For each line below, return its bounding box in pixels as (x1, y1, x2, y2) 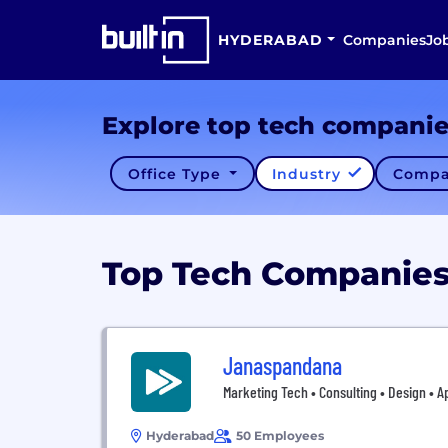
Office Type (127, 164, 226, 183)
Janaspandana (223, 351, 342, 380)
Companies (342, 31, 426, 49)
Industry (272, 164, 347, 183)
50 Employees (236, 428, 324, 443)
